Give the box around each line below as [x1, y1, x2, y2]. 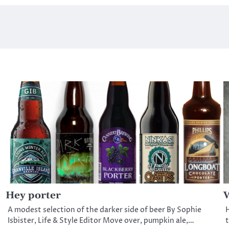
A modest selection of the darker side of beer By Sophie [8, 204, 202, 215]
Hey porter [6, 189, 61, 202]
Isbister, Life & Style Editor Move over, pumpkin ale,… [8, 215, 195, 226]
